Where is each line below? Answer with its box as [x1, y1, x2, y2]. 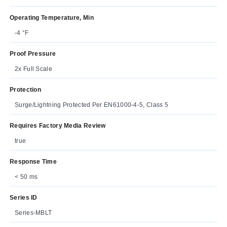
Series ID [10, 194, 37, 201]
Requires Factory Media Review [10, 122, 106, 129]
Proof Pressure [10, 50, 56, 57]
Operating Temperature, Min [10, 14, 94, 21]
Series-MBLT [15, 209, 52, 216]
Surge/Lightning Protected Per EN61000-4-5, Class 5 [15, 101, 168, 108]
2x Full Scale [15, 65, 52, 72]
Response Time [10, 158, 57, 165]
